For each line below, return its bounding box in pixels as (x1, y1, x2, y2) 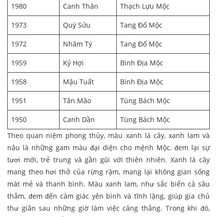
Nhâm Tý (63, 39, 92, 49)
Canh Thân (63, 1, 98, 11)
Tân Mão (63, 96, 91, 106)
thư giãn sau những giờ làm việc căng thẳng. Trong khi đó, (7, 203, 210, 213)
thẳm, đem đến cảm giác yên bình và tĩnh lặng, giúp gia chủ (7, 191, 210, 201)
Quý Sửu (63, 20, 91, 30)
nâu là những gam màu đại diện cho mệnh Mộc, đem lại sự (7, 143, 210, 153)
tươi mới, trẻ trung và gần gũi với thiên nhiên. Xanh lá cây (7, 155, 210, 165)
